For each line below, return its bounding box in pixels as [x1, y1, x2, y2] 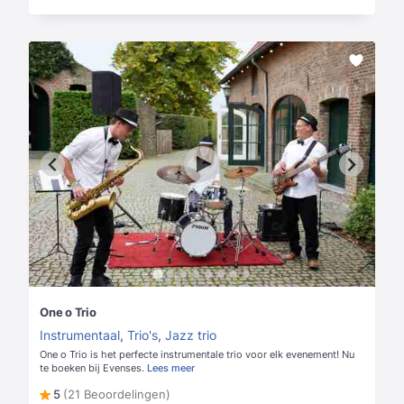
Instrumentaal [40, 327, 120, 344]
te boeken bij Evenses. [40, 362, 147, 375]
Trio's [127, 327, 158, 344]
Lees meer [147, 362, 195, 375]
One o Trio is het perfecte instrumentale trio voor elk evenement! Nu [40, 348, 354, 362]
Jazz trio [165, 327, 216, 344]
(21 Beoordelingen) [63, 387, 170, 402]
